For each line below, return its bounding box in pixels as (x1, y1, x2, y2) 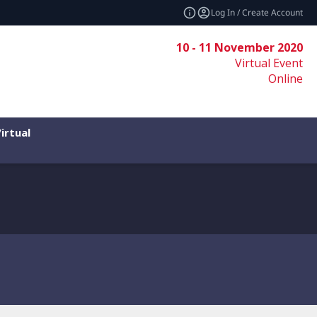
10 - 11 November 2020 (175, 40, 303, 55)
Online (267, 71, 303, 86)
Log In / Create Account (211, 6, 303, 18)
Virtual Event (234, 55, 303, 71)
